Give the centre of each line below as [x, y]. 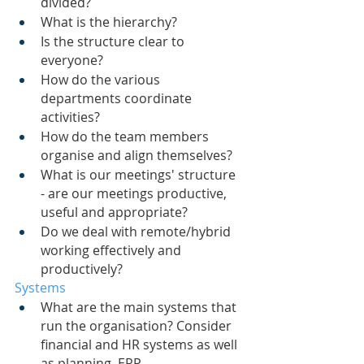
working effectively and [113, 251]
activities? [70, 117]
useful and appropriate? [114, 212]
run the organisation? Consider [138, 326]
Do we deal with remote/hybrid [137, 232]
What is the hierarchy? [109, 22]
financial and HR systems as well [141, 345]
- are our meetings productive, [135, 194]
